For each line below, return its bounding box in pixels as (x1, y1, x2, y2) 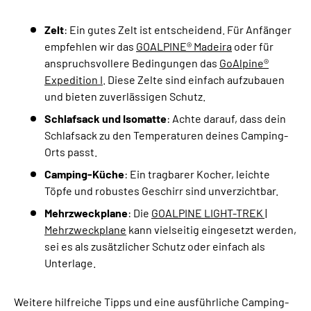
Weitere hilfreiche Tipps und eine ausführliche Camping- (14, 294, 289, 308)
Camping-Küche (44, 167, 124, 180)
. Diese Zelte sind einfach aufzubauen (103, 72, 285, 86)
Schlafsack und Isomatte (44, 111, 167, 125)
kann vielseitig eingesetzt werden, (126, 222, 296, 236)
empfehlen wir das (44, 39, 136, 53)
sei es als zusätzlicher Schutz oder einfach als (44, 239, 265, 253)
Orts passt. (44, 144, 97, 158)
